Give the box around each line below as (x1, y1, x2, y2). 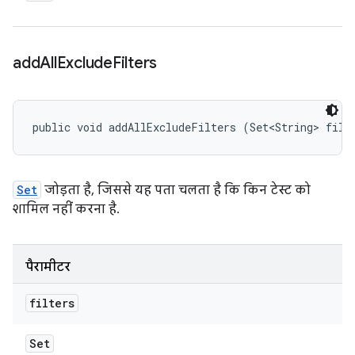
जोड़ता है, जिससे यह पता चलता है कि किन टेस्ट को (41, 182, 311, 198)
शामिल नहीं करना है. (13, 201, 116, 217)
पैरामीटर (25, 259, 71, 275)
